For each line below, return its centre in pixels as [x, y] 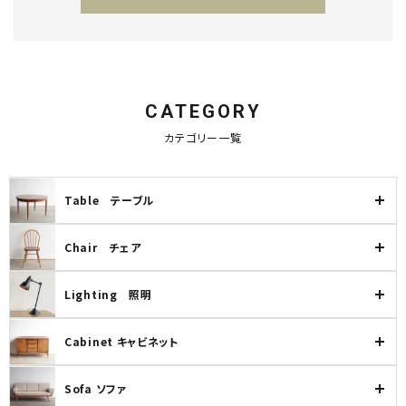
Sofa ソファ [96, 388]
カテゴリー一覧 [203, 139]
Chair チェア [103, 247]
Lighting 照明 [108, 294]
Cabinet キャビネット [121, 341]
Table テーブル [109, 200]
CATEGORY [203, 111]
